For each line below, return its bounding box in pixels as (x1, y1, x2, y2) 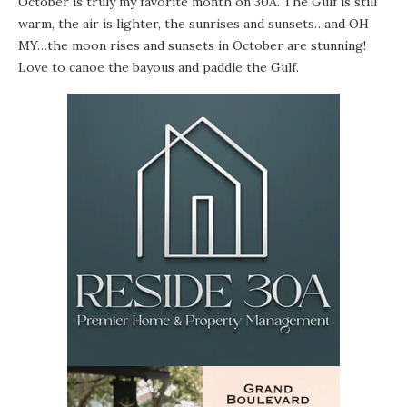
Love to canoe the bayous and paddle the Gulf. (18, 59, 299, 76)
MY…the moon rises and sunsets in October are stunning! (18, 37, 366, 55)
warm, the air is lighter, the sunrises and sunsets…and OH (18, 15, 369, 33)
